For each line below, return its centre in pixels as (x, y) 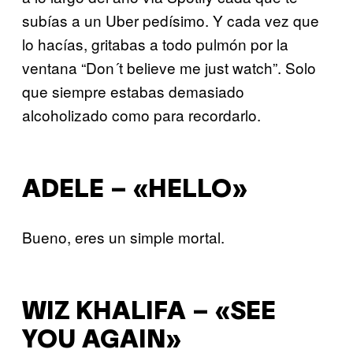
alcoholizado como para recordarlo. (141, 115)
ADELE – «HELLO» (135, 190)
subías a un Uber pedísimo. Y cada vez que (171, 20)
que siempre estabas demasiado (133, 91)
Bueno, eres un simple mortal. (123, 237)
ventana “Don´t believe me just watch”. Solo (169, 68)
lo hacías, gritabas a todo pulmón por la (155, 44)
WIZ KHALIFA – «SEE (149, 312)
